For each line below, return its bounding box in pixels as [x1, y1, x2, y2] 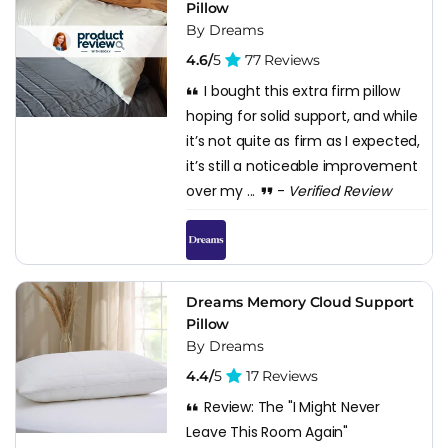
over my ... [186, 180, 259, 201]
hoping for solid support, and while [186, 105, 418, 126]
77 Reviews [241, 50, 320, 69]
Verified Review [288, 180, 391, 201]
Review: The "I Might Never [200, 396, 380, 417]
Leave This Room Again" [186, 421, 348, 442]
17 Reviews [242, 366, 318, 385]
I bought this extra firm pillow [200, 80, 400, 101]
